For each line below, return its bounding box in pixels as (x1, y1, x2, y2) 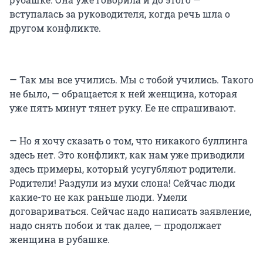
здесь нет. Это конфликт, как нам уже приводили (9, 149, 245, 161)
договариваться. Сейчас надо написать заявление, (9, 205, 251, 218)
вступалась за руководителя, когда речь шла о (9, 8, 230, 21)
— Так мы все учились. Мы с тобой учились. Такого (9, 73, 254, 86)
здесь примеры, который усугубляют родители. (9, 163, 236, 176)
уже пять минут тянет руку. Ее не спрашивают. (9, 102, 236, 114)
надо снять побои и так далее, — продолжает (9, 219, 221, 232)
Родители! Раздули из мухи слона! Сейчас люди (9, 177, 235, 190)
